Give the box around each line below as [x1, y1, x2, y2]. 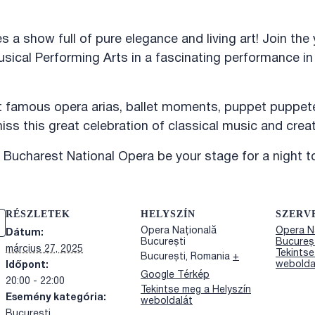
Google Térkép [141, 270, 210, 280]
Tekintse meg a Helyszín [141, 285, 251, 295]
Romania [191, 252, 230, 262]
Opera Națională [141, 226, 217, 236]
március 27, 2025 [6, 244, 83, 254]
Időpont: [6, 260, 49, 270]
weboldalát [141, 296, 193, 306]
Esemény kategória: [6, 292, 106, 302]
